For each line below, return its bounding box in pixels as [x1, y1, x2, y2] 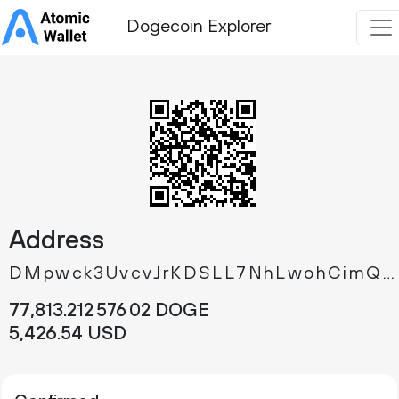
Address [9, 225, 104, 256]
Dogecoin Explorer [126, 16, 271, 39]
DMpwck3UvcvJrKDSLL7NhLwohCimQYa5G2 [382, 263, 395, 285]
